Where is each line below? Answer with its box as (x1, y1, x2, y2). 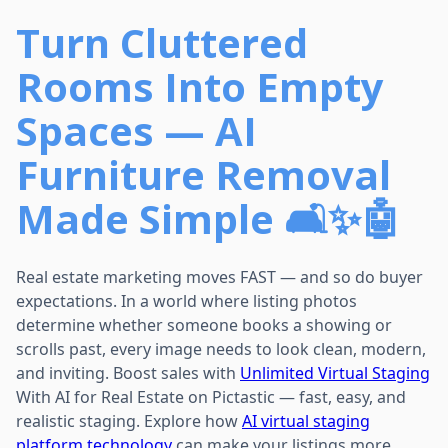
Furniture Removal (16, 146, 391, 202)
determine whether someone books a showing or (16, 313, 392, 336)
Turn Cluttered (16, 14, 308, 70)
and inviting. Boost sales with (16, 361, 240, 384)
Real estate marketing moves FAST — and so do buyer (16, 265, 423, 288)
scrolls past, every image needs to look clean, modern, (16, 337, 426, 360)
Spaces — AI (16, 102, 257, 158)
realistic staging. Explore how (16, 409, 242, 432)
